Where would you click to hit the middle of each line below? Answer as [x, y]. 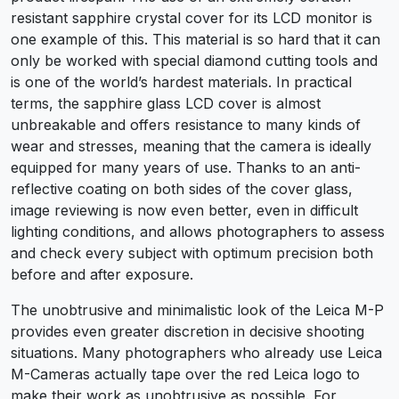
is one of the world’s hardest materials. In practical [181, 81]
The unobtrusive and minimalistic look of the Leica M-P [197, 309]
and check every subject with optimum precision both [192, 252]
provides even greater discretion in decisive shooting [187, 331]
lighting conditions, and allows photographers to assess [198, 231]
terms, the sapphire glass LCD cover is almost [166, 103]
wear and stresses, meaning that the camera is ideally [191, 146]
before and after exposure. [102, 274]
